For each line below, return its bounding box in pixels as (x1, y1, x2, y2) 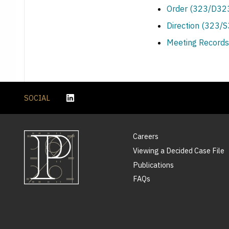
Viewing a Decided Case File (133, 145, 225, 155)
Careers (133, 131, 159, 142)
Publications (133, 159, 174, 170)
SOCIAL (24, 93, 50, 103)
